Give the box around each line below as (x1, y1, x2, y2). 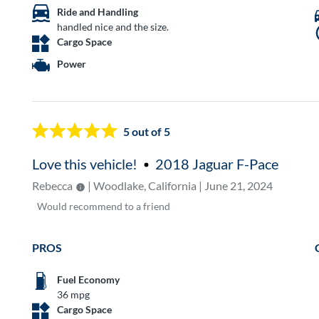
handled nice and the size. (57, 21, 169, 33)
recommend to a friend (69, 200, 171, 213)
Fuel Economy (57, 273, 120, 286)
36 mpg (57, 288, 90, 300)
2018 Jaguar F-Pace (155, 155, 279, 173)
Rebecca (32, 179, 73, 193)
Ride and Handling (57, 6, 139, 19)
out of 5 (130, 124, 171, 138)
